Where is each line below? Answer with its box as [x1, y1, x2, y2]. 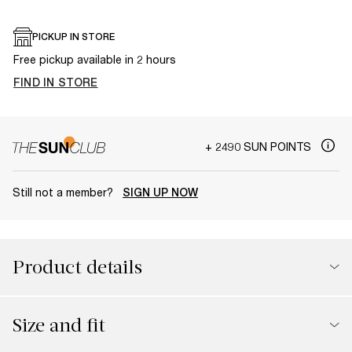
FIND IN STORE [13, 76, 98, 89]
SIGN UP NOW [123, 185, 198, 199]
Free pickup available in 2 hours [13, 53, 176, 66]
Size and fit [13, 313, 105, 336]
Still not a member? [13, 185, 116, 199]
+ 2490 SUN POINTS [205, 139, 314, 153]
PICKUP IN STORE [32, 31, 115, 42]
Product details [13, 255, 142, 278]
